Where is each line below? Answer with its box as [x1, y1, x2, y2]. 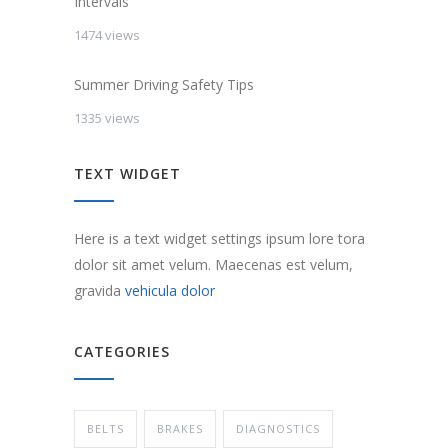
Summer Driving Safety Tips [74, 74, 254, 94]
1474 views [74, 25, 140, 44]
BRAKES [157, 420, 203, 436]
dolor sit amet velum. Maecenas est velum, [74, 254, 353, 274]
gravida [74, 280, 125, 300]
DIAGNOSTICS [236, 420, 320, 436]
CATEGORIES [74, 341, 170, 361]
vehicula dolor [125, 280, 215, 300]
